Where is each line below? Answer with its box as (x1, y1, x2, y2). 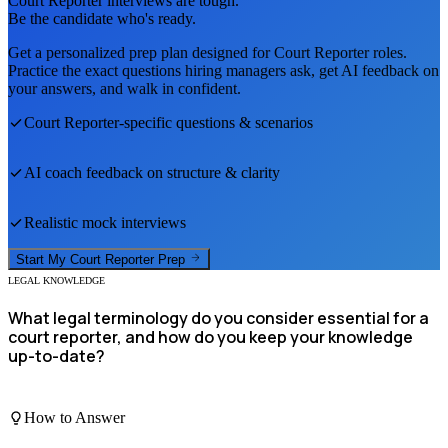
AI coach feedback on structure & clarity (24, 163, 280, 181)
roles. (369, 43, 407, 61)
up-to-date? (8, 345, 105, 368)
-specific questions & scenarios (119, 113, 313, 131)
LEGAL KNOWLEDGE (8, 275, 105, 287)
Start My (16, 252, 70, 268)
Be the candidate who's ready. (8, 9, 196, 27)
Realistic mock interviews (24, 213, 186, 231)
